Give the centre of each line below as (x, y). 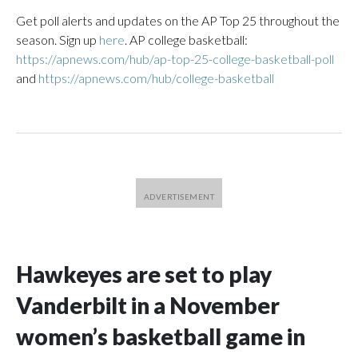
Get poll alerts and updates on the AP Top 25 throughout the (178, 20)
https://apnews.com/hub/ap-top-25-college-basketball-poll (175, 59)
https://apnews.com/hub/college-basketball (156, 78)
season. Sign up (58, 40)
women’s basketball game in (161, 336)
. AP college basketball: (186, 40)
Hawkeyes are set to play (144, 274)
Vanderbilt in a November (148, 305)
